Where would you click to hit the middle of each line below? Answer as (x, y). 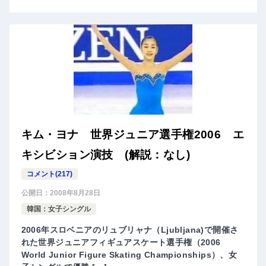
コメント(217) (49, 174)
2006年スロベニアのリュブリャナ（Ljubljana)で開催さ (130, 229)
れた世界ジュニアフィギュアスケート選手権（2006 (121, 242)
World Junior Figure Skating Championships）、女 (129, 254)
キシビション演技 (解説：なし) (105, 154)
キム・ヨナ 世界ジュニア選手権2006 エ (132, 134)
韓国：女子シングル (58, 209)
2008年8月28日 (75, 193)
